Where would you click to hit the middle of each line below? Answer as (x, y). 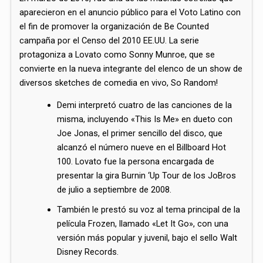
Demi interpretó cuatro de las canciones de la (145, 105)
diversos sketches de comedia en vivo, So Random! (119, 82)
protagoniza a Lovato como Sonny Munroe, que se (117, 54)
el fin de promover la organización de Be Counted (114, 26)
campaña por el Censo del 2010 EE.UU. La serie (109, 40)
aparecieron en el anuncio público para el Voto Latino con (130, 12)
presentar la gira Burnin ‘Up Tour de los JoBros (147, 176)
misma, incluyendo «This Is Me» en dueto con (145, 119)
